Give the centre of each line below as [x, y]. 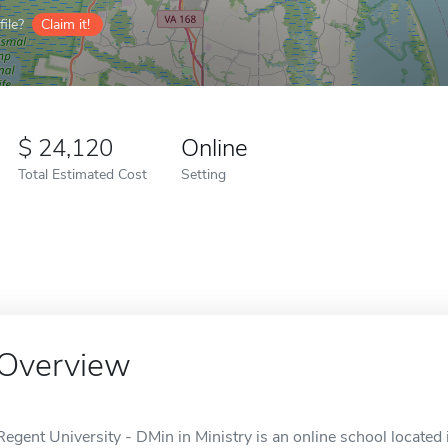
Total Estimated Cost [82, 174]
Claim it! [65, 24]
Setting [203, 174]
